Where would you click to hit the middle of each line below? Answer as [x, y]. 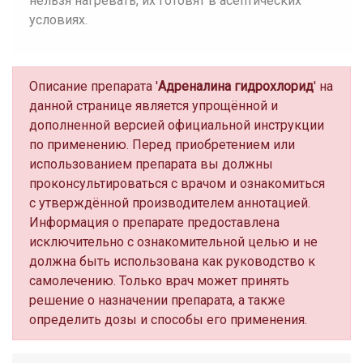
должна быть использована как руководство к [172, 261]
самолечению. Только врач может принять [159, 281]
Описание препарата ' [94, 86]
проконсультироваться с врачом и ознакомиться [177, 184]
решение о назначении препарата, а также [157, 300]
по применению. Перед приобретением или [162, 145]
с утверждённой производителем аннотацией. [170, 203]
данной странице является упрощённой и [154, 106]
